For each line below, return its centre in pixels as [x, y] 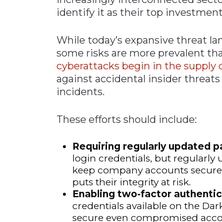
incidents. [81, 91]
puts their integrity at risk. [132, 182]
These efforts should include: [127, 119]
